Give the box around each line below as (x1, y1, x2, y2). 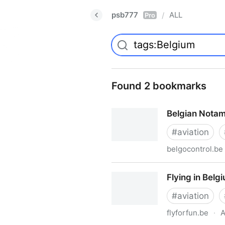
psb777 (111, 10, 138, 20)
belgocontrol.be (167, 144, 223, 154)
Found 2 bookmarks (111, 80, 206, 92)
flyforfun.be (167, 208, 208, 217)
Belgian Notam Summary (111, 163, 211, 173)
